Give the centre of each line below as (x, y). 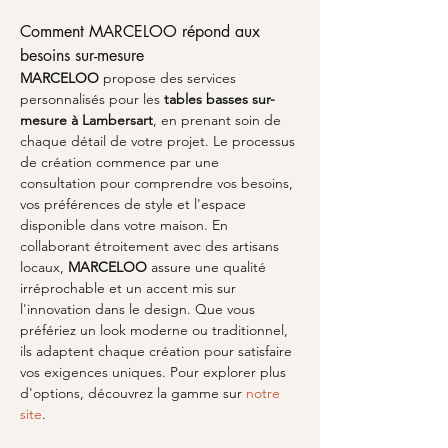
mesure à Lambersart (86, 120)
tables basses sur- (219, 99)
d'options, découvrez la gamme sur (133, 393)
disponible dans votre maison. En (126, 225)
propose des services (169, 78)
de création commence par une (121, 162)
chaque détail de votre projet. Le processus (159, 141)
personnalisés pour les (92, 99)
